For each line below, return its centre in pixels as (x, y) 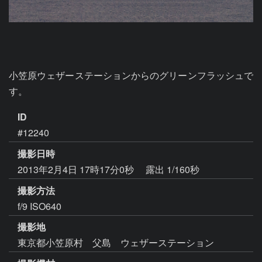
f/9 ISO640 (39, 206)
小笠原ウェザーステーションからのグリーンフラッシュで (131, 75)
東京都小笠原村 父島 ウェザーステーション (116, 243)
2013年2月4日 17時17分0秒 (77, 169)
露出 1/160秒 (173, 169)
